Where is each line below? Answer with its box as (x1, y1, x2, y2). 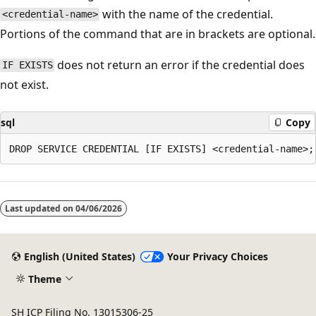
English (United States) (23, 250, 135, 264)
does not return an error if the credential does (54, 56, 305, 73)
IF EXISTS (1, 59, 53, 71)
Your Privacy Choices (166, 250, 268, 264)
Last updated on (5, 202, 75, 214)
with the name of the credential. (99, 6, 274, 22)
